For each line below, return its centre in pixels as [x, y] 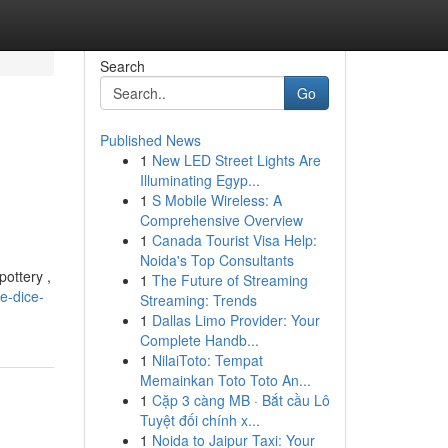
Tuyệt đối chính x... [199, 420]
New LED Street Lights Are [236, 160]
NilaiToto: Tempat [207, 360]
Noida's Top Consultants [216, 260]
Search [122, 66]
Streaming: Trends [198, 300]
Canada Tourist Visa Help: [234, 240]
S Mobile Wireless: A [216, 200]
